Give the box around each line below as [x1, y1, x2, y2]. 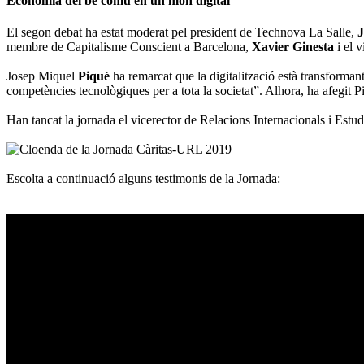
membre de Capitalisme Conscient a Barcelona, [6, 40, 252, 54]
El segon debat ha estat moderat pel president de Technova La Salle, [6, 25, 357, 40]
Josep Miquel [6, 69, 78, 84]
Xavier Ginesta [252, 40, 334, 54]
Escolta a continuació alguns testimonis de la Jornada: [6, 171, 280, 186]
